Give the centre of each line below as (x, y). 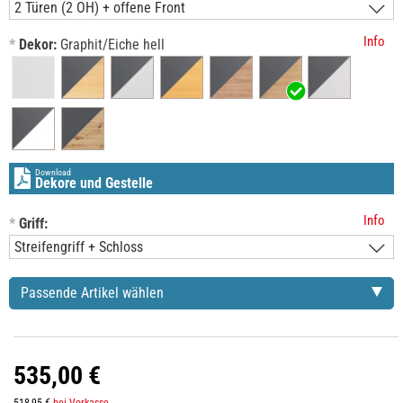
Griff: (33, 224)
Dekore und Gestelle (94, 184)
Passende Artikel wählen (92, 293)
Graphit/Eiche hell (112, 45)
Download (53, 173)
